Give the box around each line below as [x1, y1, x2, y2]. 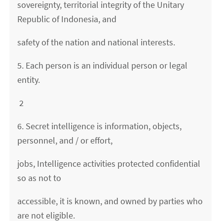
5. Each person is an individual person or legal [17, 60, 188, 72]
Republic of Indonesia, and [17, 13, 117, 25]
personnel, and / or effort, [17, 135, 113, 147]
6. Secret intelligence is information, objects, [17, 120, 182, 132]
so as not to [17, 172, 62, 184]
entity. [17, 74, 40, 86]
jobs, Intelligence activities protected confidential [17, 158, 201, 170]
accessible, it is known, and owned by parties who [17, 195, 203, 207]
